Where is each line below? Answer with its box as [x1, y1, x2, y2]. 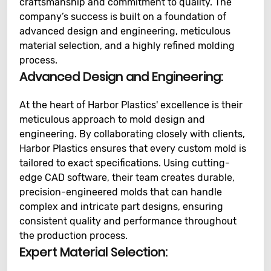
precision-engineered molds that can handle [19, 186, 222, 198]
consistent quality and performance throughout [19, 215, 237, 227]
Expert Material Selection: [19, 244, 168, 261]
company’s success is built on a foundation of [19, 11, 226, 22]
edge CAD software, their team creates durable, [19, 172, 235, 183]
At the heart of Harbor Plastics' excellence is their [19, 99, 243, 111]
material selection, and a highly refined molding [19, 40, 235, 51]
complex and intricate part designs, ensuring [19, 201, 223, 212]
